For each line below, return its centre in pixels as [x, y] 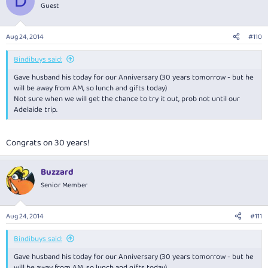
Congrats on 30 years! [48, 143]
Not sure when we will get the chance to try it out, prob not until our [127, 99]
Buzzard [57, 172]
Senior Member [64, 185]
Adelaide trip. [36, 110]
